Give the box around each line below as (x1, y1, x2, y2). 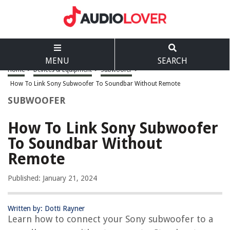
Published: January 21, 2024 (8, 174, 97, 182)
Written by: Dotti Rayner (8, 204, 85, 213)
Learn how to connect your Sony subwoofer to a (8, 214, 213, 224)
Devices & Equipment (33, 66, 92, 73)
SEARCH (157, 56, 187, 66)
